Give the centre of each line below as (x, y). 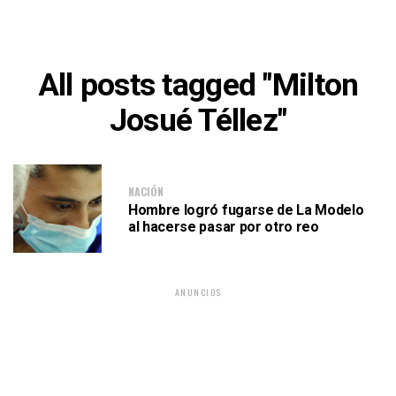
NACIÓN (146, 191)
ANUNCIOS (198, 292)
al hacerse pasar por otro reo (224, 226)
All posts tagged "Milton (198, 85)
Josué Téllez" (198, 120)
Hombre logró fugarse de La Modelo (246, 209)
